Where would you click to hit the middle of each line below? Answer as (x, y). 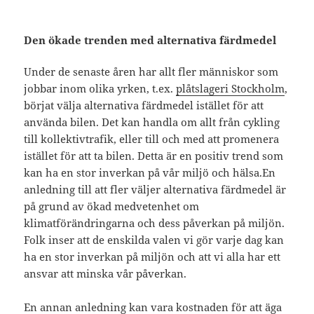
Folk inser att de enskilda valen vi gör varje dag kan (154, 240)
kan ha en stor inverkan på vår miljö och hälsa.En (150, 173)
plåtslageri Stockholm (231, 89)
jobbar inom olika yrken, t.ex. (100, 89)
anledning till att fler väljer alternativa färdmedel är (155, 190)
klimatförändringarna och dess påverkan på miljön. (155, 223)
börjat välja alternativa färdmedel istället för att (144, 105)
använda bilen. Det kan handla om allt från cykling (152, 122)
